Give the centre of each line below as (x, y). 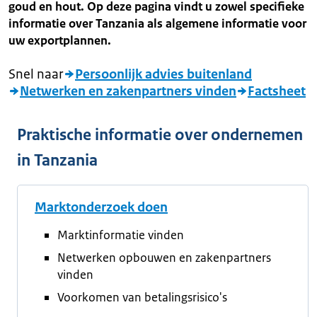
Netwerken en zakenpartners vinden (128, 91)
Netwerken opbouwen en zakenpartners (164, 258)
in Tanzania (57, 160)
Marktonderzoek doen (101, 207)
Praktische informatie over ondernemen (160, 135)
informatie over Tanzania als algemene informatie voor (157, 23)
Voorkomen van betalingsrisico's (142, 297)
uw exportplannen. (60, 40)
